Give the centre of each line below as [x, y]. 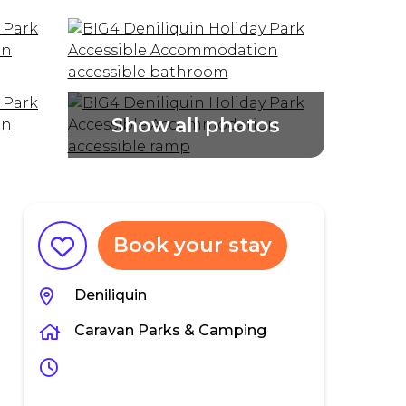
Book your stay [193, 245]
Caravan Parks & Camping [171, 330]
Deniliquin [111, 295]
